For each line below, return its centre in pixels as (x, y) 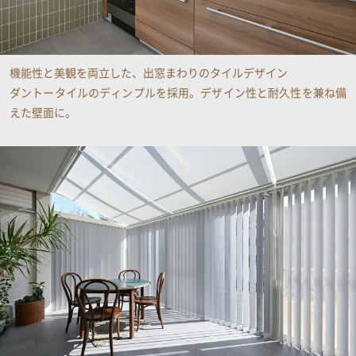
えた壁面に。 (43, 112)
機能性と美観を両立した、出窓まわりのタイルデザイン (149, 72)
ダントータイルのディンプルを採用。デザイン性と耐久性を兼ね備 (178, 92)
